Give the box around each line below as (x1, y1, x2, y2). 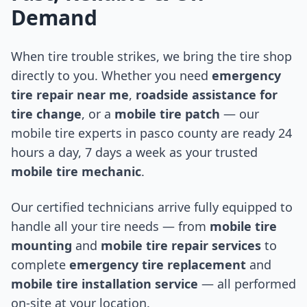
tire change (11, 106, 82, 123)
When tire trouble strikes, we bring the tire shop (11, 48, 292, 65)
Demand (11, 3, 97, 32)
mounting (11, 237, 72, 254)
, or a (82, 106, 111, 123)
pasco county (140, 125, 217, 142)
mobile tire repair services (97, 237, 261, 254)
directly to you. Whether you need (11, 67, 212, 84)
